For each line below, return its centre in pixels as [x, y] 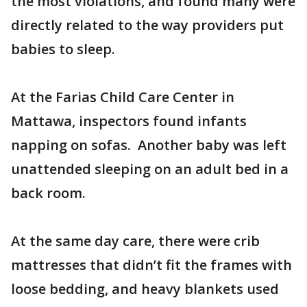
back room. [48, 193]
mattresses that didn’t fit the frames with [151, 265]
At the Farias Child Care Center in [123, 97]
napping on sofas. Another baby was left [149, 145]
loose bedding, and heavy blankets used [145, 289]
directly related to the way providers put [147, 25]
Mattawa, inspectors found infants [129, 121]
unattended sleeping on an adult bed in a [150, 169]
